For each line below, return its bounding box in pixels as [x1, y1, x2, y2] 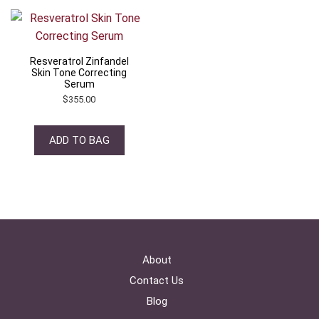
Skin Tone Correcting [31, 66, 127, 78]
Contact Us [130, 273, 184, 287]
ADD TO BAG [48, 133, 110, 147]
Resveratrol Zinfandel [29, 55, 129, 67]
